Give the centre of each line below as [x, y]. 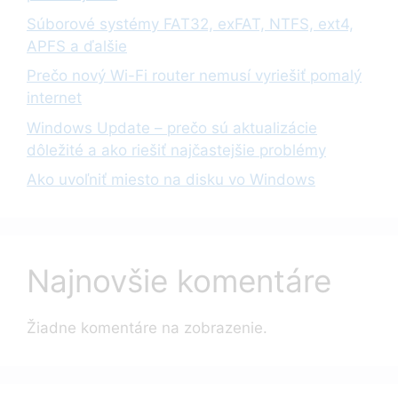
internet [54, 98]
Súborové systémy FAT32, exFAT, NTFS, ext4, [190, 24]
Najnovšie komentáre [179, 281]
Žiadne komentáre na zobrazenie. [147, 328]
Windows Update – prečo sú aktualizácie [172, 127]
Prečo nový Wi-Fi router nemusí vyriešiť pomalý [194, 76]
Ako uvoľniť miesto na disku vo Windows [171, 180]
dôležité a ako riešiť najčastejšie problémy [176, 150]
